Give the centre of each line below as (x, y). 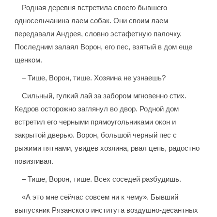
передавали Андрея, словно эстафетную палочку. (98, 34)
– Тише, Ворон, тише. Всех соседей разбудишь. (102, 179)
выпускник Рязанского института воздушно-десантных (107, 210)
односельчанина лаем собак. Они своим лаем (92, 21)
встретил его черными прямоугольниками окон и (95, 122)
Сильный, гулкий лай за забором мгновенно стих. (104, 96)
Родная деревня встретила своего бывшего (95, 8)
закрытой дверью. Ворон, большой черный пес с (96, 135)
